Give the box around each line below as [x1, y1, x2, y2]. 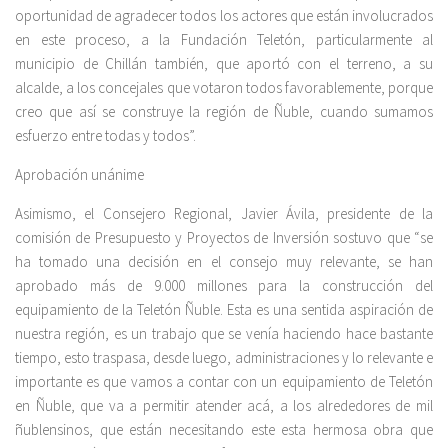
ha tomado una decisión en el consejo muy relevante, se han [15, 252, 433, 272]
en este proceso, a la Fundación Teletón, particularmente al [15, 30, 433, 50]
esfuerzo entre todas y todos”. [15, 126, 196, 146]
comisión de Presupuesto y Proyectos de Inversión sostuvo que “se [15, 228, 433, 248]
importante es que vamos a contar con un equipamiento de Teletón [15, 372, 433, 392]
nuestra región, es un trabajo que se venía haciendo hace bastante [15, 324, 433, 344]
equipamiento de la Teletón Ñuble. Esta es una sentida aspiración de [15, 300, 433, 320]
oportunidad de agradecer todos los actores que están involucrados [15, 6, 433, 26]
